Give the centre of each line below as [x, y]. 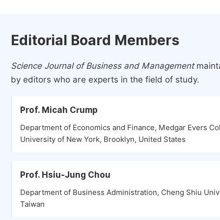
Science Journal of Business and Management [102, 66]
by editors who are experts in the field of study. [105, 80]
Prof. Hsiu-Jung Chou [65, 175]
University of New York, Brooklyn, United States [103, 139]
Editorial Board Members [95, 40]
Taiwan [32, 204]
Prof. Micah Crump [59, 110]
